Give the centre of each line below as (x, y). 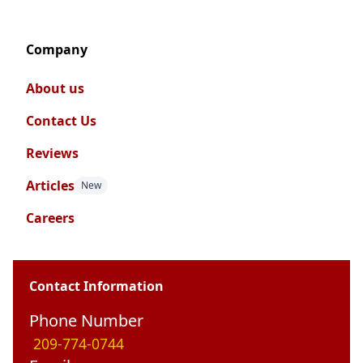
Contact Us (61, 120)
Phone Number (86, 320)
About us (55, 88)
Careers (50, 218)
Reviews (52, 153)
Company (57, 49)
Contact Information (96, 286)
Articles (50, 185)
